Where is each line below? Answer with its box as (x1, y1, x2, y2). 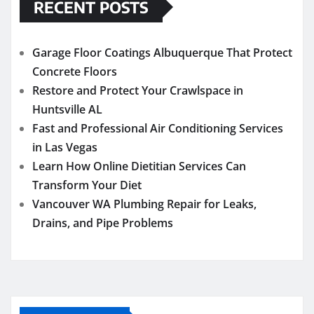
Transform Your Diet (32, 177, 142, 193)
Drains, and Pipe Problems (32, 214, 173, 231)
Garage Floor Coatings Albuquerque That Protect (32, 44, 292, 60)
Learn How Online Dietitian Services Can (32, 158, 246, 174)
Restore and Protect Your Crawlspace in (32, 82, 243, 98)
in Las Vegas (32, 139, 97, 155)
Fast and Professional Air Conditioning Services (32, 120, 283, 136)
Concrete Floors (32, 63, 117, 79)
